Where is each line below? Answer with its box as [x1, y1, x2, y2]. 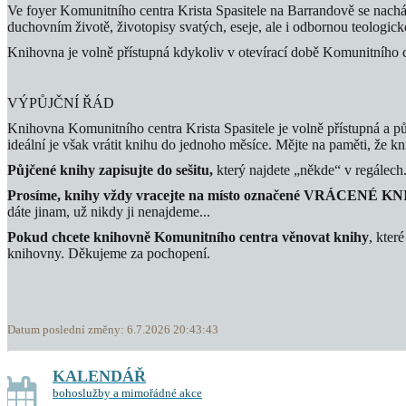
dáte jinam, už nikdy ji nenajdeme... [7, 204, 210, 219]
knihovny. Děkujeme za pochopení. [7, 246, 210, 261]
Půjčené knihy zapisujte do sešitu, [7, 162, 217, 178]
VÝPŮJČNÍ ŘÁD [7, 95, 114, 111]
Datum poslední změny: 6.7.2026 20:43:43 [7, 323, 218, 336]
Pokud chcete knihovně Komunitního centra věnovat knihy [7, 229, 369, 245]
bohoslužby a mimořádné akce [53, 386, 202, 400]
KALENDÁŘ [53, 367, 146, 385]
